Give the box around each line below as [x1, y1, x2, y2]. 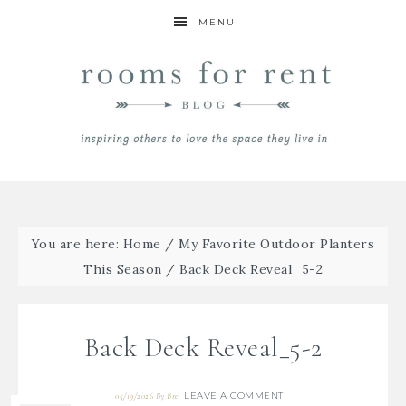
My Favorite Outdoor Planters [179, 236, 375, 252]
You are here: [31, 236, 123, 252]
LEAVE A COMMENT [184, 390, 284, 401]
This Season [83, 261, 162, 277]
